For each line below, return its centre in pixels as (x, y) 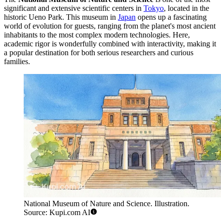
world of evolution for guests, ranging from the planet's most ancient (110, 26)
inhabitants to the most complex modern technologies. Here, (97, 35)
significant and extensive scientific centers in (74, 8)
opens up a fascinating (171, 17)
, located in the (186, 8)
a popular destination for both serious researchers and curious (99, 52)
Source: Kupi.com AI (57, 212)
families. (17, 61)
